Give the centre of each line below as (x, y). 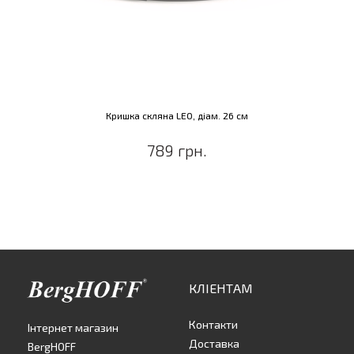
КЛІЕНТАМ (221, 288)
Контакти (213, 325)
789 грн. (177, 151)
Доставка (214, 344)
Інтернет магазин (73, 328)
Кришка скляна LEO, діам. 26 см (177, 116)
